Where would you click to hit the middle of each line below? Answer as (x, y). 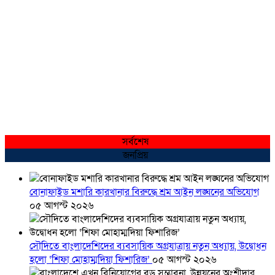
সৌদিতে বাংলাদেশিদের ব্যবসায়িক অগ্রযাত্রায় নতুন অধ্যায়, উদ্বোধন (148, 246)
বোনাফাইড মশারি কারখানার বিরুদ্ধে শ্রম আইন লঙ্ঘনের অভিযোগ (144, 192)
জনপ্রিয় (137, 156)
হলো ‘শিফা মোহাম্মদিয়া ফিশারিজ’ (91, 260)
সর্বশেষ (137, 142)
